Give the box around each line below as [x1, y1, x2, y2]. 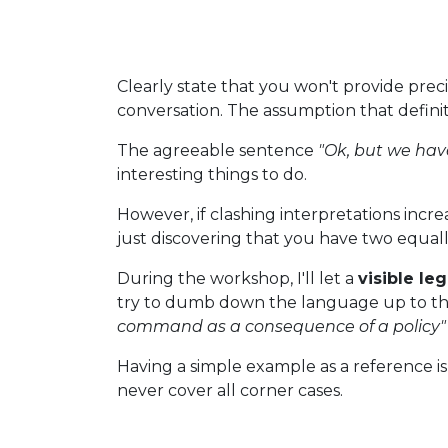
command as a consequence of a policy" [117, 317, 446, 336]
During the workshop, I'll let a [117, 269, 358, 288]
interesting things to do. [117, 165, 307, 184]
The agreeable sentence [117, 141, 318, 160]
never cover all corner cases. [117, 381, 343, 400]
